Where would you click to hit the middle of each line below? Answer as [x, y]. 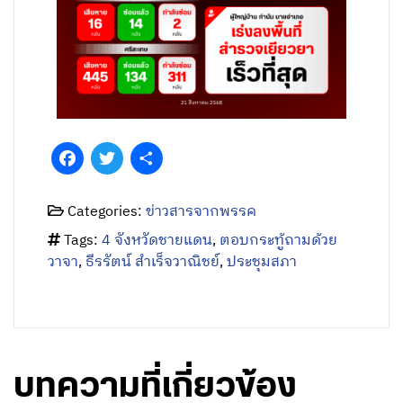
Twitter [147, 158]
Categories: [105, 212]
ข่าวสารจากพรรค [201, 212]
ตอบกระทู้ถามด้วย [279, 241]
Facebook [115, 158]
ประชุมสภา [262, 263]
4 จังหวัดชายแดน [157, 241]
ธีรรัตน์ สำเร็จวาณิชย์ [153, 263]
